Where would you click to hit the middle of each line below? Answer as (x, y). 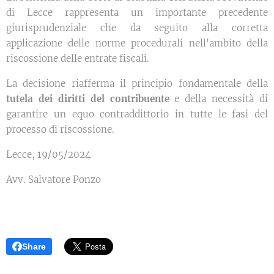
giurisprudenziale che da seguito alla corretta (137, 28)
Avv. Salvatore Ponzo (54, 180)
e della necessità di (218, 99)
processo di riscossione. (60, 130)
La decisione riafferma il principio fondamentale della (137, 84)
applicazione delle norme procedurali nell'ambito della (137, 43)
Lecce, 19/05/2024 (49, 155)
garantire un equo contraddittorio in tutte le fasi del (137, 114)
